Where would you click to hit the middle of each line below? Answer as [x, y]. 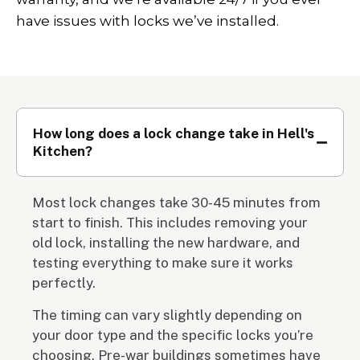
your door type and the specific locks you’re [173, 335]
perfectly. [64, 283]
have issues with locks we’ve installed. [147, 20]
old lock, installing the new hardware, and [166, 243]
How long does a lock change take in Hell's [174, 134]
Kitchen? [63, 151]
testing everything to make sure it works [163, 263]
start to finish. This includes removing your [170, 223]
